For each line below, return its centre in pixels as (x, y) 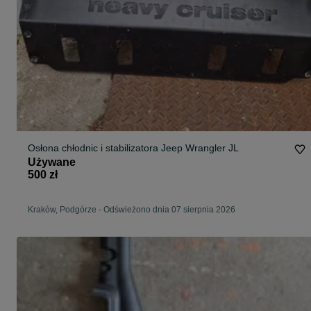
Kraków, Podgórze (62, 210)
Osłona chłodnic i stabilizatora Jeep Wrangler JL (133, 148)
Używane (52, 162)
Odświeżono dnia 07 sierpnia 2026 (169, 210)
